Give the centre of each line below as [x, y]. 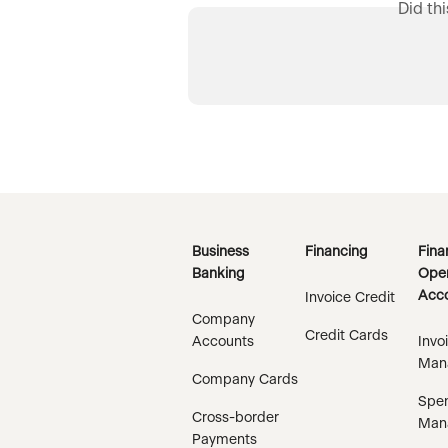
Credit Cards [346, 336]
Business [220, 252]
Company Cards [245, 380]
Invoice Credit [350, 298]
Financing [336, 252]
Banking [218, 274]
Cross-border [235, 418]
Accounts [223, 342]
